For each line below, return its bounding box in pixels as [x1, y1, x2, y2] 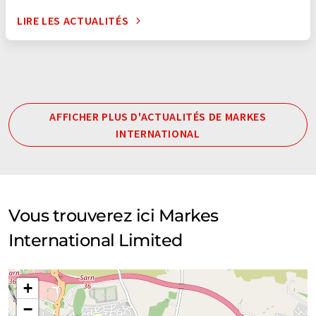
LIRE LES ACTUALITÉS [17, 13, 129, 28]
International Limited [8, 230, 183, 251]
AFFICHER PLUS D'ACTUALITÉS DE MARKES [49, 109, 267, 124]
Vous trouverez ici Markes [8, 205, 219, 226]
